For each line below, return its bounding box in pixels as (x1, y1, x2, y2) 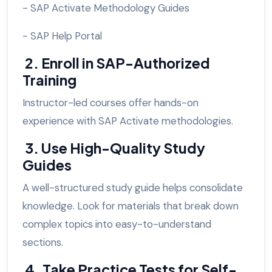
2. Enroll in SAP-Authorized (22, 54, 210, 72)
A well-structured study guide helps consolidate (22, 181, 243, 195)
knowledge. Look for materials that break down (22, 199, 239, 213)
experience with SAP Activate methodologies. (22, 114, 236, 128)
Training (22, 71, 79, 89)
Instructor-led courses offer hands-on (22, 96, 199, 110)
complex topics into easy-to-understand (22, 217, 211, 231)
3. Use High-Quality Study (22, 139, 205, 157)
